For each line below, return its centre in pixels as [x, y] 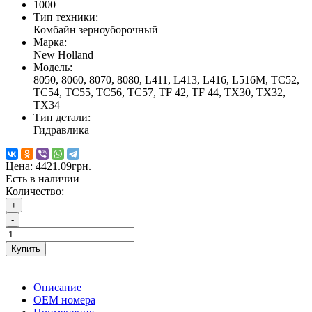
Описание [57, 288]
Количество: [35, 192]
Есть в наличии [42, 179]
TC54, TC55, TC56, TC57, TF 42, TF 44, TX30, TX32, [159, 93]
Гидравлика [61, 130]
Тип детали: [62, 118]
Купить [26, 249]
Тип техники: [66, 17]
